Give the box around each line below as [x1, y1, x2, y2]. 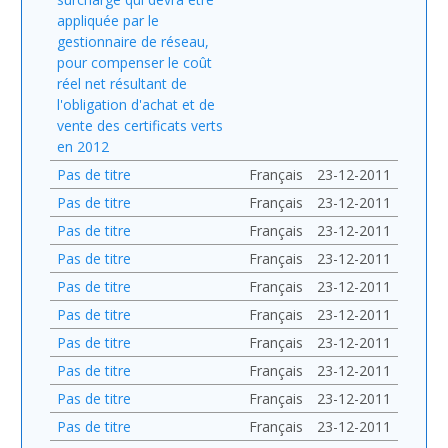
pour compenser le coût [57, 52, 212, 72]
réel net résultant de [57, 73, 187, 93]
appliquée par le [57, 10, 159, 30]
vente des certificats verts [57, 115, 223, 135]
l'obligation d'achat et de [57, 94, 215, 114]
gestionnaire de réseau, [57, 31, 209, 51]
